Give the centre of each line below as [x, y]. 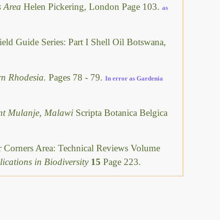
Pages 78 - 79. [77, 77]
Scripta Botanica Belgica [122, 112]
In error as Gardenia [134, 78]
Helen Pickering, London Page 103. [93, 7]
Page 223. [122, 162]
